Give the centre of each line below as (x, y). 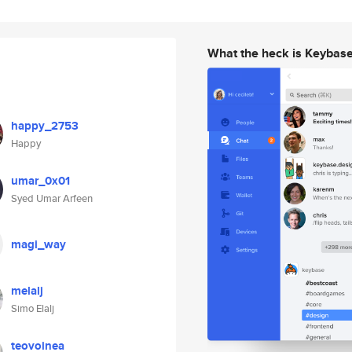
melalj (27, 291)
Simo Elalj (33, 308)
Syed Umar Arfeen (52, 198)
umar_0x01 (40, 181)
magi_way (38, 244)
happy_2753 (45, 126)
